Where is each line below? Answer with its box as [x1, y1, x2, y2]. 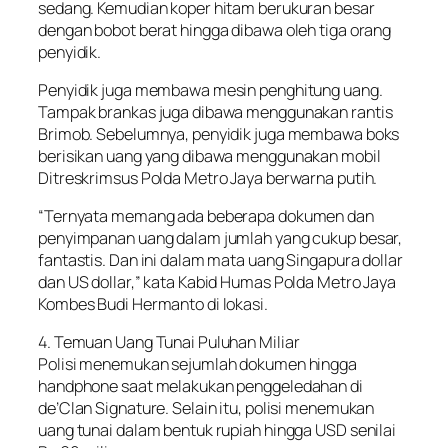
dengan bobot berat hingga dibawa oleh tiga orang [38, 18, 392, 41]
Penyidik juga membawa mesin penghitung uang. [38, 78, 383, 101]
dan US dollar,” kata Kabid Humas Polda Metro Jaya [38, 271, 397, 294]
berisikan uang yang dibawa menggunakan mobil [38, 144, 381, 167]
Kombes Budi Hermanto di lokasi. [38, 293, 268, 316]
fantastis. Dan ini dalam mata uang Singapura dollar [38, 249, 403, 272]
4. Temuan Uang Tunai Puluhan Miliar [38, 331, 300, 354]
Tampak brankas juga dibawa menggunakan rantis [38, 100, 393, 123]
